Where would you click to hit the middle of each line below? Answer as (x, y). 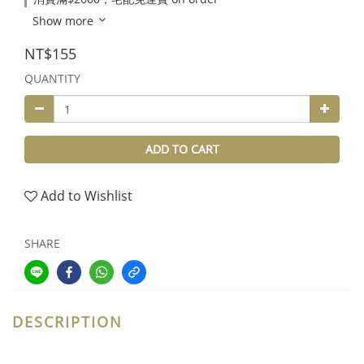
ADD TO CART (182, 149)
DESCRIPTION (67, 322)
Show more (63, 21)
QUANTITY (52, 78)
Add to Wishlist (87, 196)
